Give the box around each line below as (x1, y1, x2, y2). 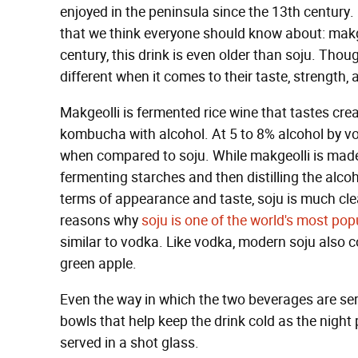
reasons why (60, 212, 141, 229)
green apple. (60, 255, 137, 272)
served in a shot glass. (60, 334, 199, 352)
